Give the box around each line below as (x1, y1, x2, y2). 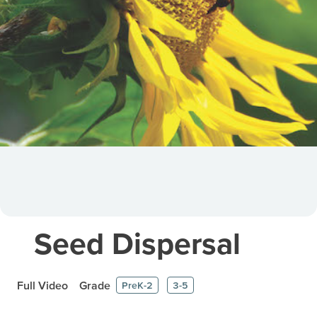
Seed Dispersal (34, 226, 241, 260)
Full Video (17, 278, 68, 292)
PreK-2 (122, 279, 153, 291)
